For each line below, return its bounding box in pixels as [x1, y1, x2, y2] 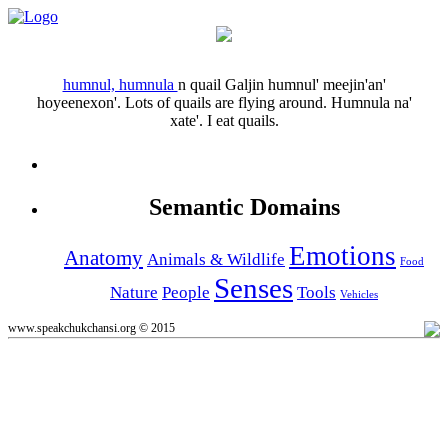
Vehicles [340, 288, 378, 300]
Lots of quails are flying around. [124, 93, 327, 111]
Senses [214, 271, 293, 304]
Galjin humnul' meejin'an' [224, 75, 386, 93]
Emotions [289, 240, 396, 271]
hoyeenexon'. [36, 93, 121, 111]
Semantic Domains [148, 193, 340, 220]
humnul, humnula [62, 75, 178, 93]
